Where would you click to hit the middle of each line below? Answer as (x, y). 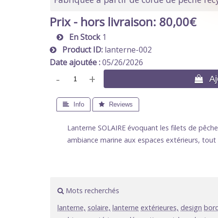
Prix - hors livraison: (103, 22)
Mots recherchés (91, 191)
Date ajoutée (74, 63)
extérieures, (160, 208)
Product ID (79, 50)
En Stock (82, 37)
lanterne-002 (128, 50)
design (191, 208)
